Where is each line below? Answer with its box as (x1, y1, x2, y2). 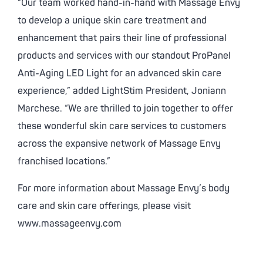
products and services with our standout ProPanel (18, 50, 231, 62)
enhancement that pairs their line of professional (18, 32, 227, 44)
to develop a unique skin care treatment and (18, 15, 207, 26)
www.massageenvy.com (18, 218, 122, 230)
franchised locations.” (18, 156, 110, 167)
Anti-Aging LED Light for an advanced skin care (18, 68, 221, 79)
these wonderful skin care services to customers (18, 120, 226, 132)
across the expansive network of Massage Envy (18, 138, 221, 150)
